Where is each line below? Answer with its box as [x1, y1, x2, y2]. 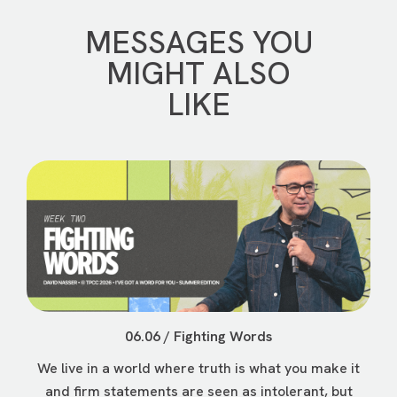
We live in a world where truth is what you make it [37, 359, 360, 378]
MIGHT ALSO [106, 53, 291, 95]
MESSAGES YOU [84, 22, 313, 64]
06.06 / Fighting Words [125, 327, 272, 346]
